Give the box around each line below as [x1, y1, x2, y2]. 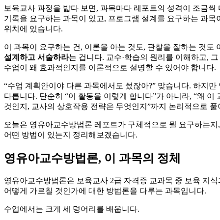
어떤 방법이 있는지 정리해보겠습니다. [4, 131, 137, 139]
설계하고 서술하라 [4, 53, 69, 61]
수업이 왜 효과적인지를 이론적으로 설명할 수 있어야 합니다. [4, 63, 216, 72]
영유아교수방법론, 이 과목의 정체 [4, 151, 181, 165]
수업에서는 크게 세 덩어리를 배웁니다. [4, 204, 139, 213]
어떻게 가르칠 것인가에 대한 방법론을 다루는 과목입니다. [4, 186, 206, 195]
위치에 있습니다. [4, 25, 63, 33]
